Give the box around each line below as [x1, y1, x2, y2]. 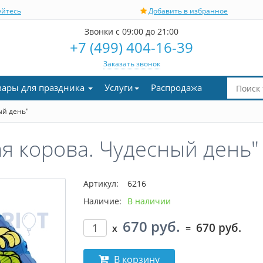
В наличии [127, 195, 171, 207]
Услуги [104, 82, 133, 93]
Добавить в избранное [149, 6, 228, 16]
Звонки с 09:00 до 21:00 [85, 26, 178, 37]
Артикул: [83, 178, 119, 189]
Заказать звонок [103, 59, 160, 69]
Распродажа [151, 82, 202, 93]
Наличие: [83, 195, 122, 207]
